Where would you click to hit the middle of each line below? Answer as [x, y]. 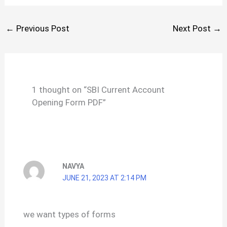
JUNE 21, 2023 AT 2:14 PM [104, 178]
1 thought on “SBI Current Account [98, 89]
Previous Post [42, 29]
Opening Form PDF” [69, 102]
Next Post [193, 29]
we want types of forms [69, 215]
